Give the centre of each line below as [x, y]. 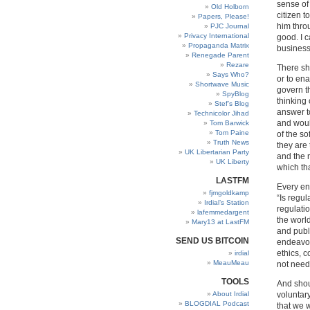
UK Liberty [232, 162]
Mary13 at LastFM [220, 222]
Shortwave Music [222, 84]
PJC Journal [230, 26]
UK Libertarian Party [217, 152]
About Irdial [231, 294]
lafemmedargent [223, 212]
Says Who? [231, 74]
